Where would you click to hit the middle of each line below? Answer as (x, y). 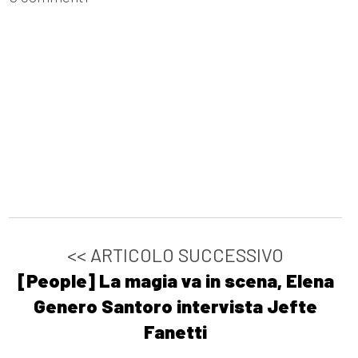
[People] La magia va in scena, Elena (175, 280)
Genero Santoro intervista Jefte (176, 306)
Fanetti (176, 331)
